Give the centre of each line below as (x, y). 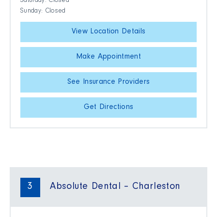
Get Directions (108, 108)
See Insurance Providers (108, 83)
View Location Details (108, 32)
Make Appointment (108, 57)
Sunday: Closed (43, 12)
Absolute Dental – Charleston (115, 188)
